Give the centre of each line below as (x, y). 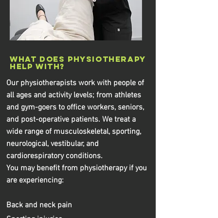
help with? (37, 66)
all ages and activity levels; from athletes (74, 95)
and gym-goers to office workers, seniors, (75, 108)
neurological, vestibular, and (53, 144)
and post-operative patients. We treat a (71, 120)
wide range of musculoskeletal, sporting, (74, 132)
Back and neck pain (39, 205)
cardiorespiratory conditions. (54, 156)
